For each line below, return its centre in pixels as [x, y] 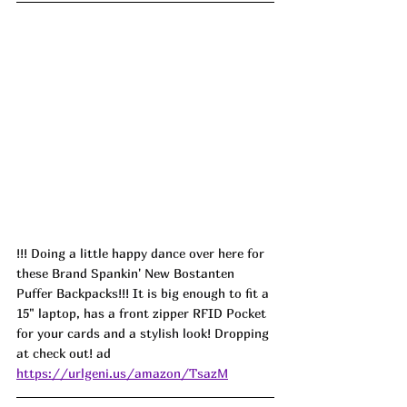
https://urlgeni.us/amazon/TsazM [122, 373]
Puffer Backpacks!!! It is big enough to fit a [144, 293]
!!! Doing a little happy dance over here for [142, 253]
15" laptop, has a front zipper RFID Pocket [143, 313]
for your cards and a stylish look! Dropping [144, 333]
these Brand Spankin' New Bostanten [127, 273]
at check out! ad [64, 353]
